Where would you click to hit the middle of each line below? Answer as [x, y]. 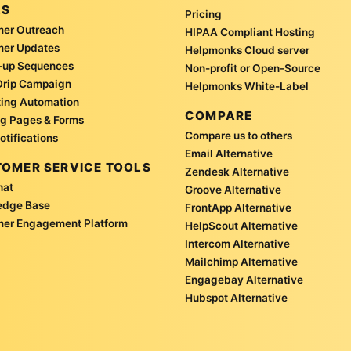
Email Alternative [229, 154]
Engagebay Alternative [244, 280]
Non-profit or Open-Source [253, 69]
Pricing [203, 14]
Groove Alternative [233, 190]
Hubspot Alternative [236, 298]
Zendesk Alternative [237, 172]
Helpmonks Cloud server [247, 51]
